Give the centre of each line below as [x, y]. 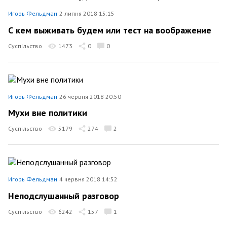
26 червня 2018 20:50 [90, 96]
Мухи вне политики [48, 113]
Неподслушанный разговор [64, 196]
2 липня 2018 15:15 [87, 13]
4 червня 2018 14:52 [88, 179]
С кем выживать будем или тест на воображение [110, 30]
